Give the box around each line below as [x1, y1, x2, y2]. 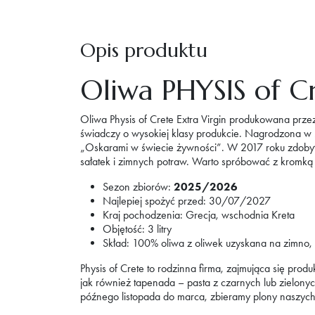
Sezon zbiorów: [103, 179, 174, 193]
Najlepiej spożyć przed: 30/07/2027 [103, 193, 271, 207]
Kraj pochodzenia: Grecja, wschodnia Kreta [103, 207, 295, 221]
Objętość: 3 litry [103, 221, 172, 236]
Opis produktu [80, 37, 207, 63]
